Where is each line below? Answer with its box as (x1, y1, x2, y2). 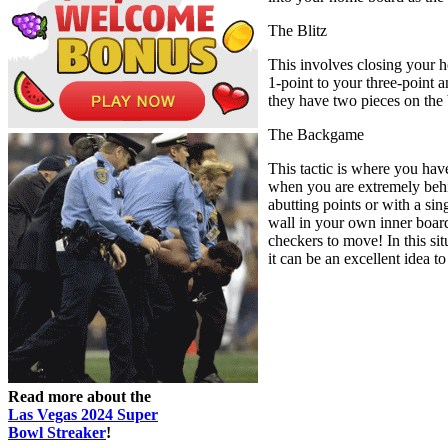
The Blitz (268, 21, 327, 39)
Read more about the (8, 387, 151, 405)
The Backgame (268, 125, 364, 143)
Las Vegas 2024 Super (8, 405, 158, 423)
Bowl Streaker (8, 423, 106, 441)
